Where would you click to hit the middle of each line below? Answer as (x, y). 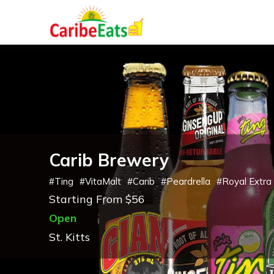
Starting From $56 (97, 199)
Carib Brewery (109, 160)
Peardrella (188, 181)
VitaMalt (103, 181)
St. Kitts (69, 237)
